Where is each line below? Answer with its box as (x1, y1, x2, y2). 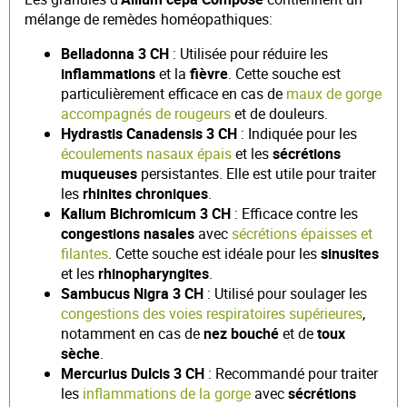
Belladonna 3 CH (61, 43, 169, 64)
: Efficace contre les (231, 203, 358, 223)
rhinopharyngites (98, 263, 209, 283)
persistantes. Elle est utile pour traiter (137, 163, 376, 184)
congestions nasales (61, 223, 194, 243)
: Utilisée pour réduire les (169, 43, 328, 64)
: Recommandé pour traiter (204, 362, 378, 383)
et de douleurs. (231, 103, 328, 124)
